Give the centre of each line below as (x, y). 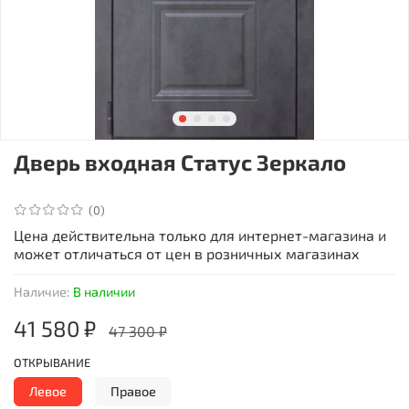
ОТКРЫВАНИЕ (52, 362)
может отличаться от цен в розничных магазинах (187, 253)
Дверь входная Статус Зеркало (180, 162)
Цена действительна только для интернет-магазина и (200, 235)
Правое (133, 391)
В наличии (104, 291)
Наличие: (42, 291)
